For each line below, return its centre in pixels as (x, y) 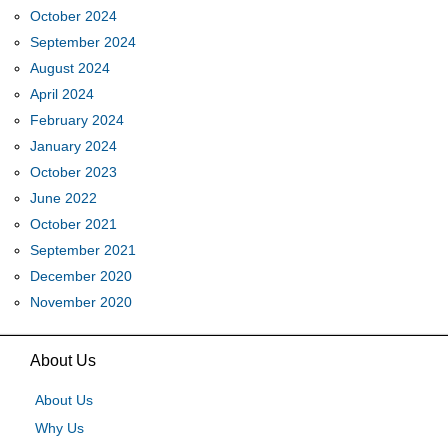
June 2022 (64, 198)
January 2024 (74, 146)
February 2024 (77, 120)
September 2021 (83, 250)
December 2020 (81, 276)
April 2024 (62, 94)
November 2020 (81, 302)
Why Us (60, 428)
